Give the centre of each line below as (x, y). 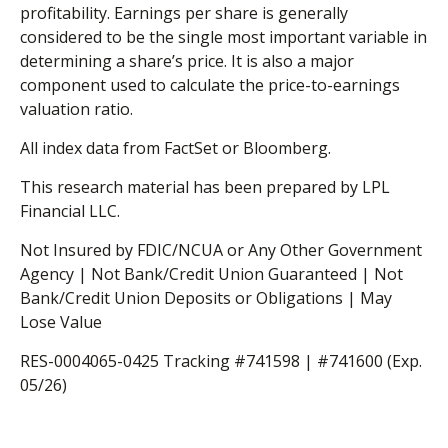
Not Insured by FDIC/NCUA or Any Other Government (221, 249)
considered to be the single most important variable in (223, 36)
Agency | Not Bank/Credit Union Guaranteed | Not (211, 273)
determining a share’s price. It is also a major (187, 60)
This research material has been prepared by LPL (205, 186)
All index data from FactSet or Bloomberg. (175, 147)
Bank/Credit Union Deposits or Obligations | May (206, 297)
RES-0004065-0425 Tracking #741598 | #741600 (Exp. (221, 360)
